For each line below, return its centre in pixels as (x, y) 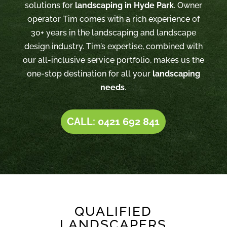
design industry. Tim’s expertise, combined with (113, 46)
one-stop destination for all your (89, 73)
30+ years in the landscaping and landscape (113, 32)
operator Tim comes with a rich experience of (113, 19)
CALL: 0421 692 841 (113, 121)
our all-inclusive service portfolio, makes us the (113, 60)
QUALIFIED (113, 211)
